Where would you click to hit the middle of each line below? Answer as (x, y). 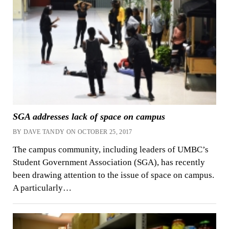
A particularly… (42, 188)
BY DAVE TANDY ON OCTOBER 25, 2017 (72, 132)
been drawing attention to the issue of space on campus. (113, 175)
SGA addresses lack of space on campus (89, 117)
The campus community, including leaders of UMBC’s (110, 150)
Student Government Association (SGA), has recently (109, 163)
